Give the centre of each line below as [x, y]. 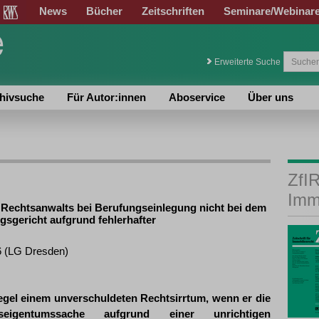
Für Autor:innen [106, 97]
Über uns [271, 97]
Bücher [104, 11]
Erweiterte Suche [247, 62]
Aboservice [197, 97]
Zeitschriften [173, 11]
